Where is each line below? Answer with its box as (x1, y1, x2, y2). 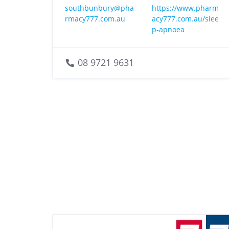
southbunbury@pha (65, 3, 134, 13)
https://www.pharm (152, 3, 219, 13)
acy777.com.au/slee (152, 13, 219, 24)
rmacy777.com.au (65, 13, 125, 24)
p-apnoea (152, 24, 185, 34)
